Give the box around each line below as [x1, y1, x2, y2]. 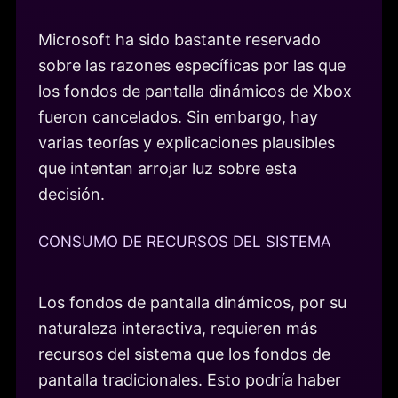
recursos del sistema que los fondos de [38, 344, 330, 363]
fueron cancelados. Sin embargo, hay [38, 107, 318, 127]
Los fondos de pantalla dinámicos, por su [38, 292, 346, 312]
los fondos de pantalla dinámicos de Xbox [38, 82, 352, 101]
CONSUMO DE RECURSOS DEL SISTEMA [38, 232, 331, 251]
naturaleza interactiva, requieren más [38, 318, 317, 338]
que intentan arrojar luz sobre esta [38, 159, 297, 179]
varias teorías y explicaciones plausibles [38, 133, 335, 153]
